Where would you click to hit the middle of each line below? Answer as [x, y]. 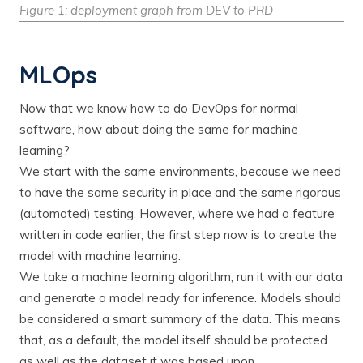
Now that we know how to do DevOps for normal [159, 109]
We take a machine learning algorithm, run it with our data [181, 277]
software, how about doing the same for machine [159, 130]
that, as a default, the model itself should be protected [173, 340]
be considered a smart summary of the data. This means [180, 319]
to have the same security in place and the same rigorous [180, 193]
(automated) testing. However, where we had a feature [177, 214]
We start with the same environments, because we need [180, 172]
